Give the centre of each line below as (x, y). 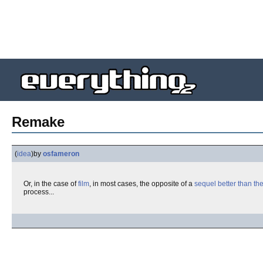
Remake (38, 122)
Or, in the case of (51, 184)
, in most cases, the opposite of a (142, 184)
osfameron (61, 154)
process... (39, 192)
